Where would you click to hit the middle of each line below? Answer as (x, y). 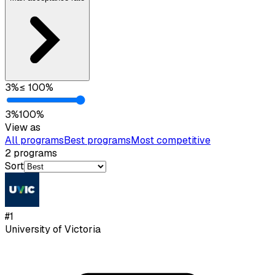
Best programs (97, 140)
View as (23, 127)
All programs (34, 140)
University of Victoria (53, 229)
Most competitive (171, 140)
